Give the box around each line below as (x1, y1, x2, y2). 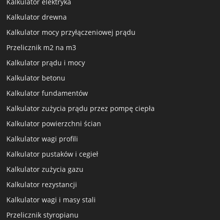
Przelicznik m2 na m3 (6, 43, 77, 53)
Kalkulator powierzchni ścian (6, 119, 102, 129)
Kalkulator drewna (6, 12, 67, 22)
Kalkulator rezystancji (6, 180, 78, 190)
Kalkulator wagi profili (6, 134, 79, 144)
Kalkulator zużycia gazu (6, 165, 84, 174)
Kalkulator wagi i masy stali (6, 195, 96, 205)
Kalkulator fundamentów (6, 88, 88, 98)
